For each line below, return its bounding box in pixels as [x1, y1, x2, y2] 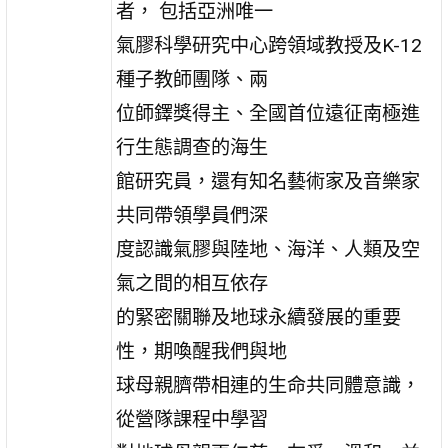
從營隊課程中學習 [116, 407, 269, 431]
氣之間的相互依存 [116, 271, 269, 295]
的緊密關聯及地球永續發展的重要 [116, 305, 402, 329]
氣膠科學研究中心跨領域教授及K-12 [116, 33, 423, 57]
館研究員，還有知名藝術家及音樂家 [116, 169, 421, 193]
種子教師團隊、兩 [116, 67, 269, 91]
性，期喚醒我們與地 [116, 339, 288, 363]
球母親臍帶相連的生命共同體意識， [116, 373, 421, 397]
